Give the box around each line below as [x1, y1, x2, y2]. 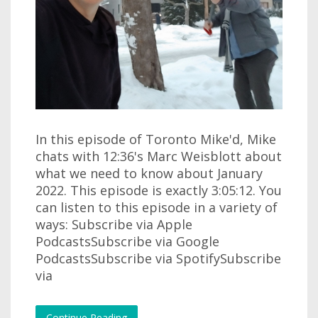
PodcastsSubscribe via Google [35, 233, 219, 251]
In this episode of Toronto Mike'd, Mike [35, 131, 276, 148]
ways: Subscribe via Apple [35, 216, 192, 234]
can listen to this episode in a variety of [35, 199, 278, 216]
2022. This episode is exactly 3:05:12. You [35, 182, 282, 199]
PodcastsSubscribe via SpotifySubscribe [35, 250, 281, 268]
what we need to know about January [35, 165, 263, 182]
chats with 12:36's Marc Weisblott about [35, 148, 282, 165]
